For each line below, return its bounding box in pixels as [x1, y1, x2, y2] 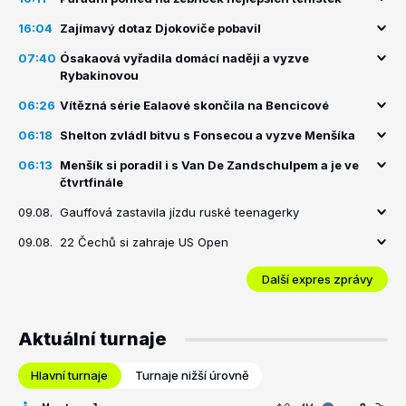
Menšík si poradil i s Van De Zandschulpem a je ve [60, 158, 359, 172]
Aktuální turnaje [18, 328, 167, 350]
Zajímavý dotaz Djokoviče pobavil [60, 21, 261, 35]
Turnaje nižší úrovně [135, 368, 249, 382]
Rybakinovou [60, 68, 139, 82]
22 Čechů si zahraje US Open [60, 235, 228, 249]
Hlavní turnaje [31, 368, 108, 382]
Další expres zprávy [262, 271, 372, 286]
